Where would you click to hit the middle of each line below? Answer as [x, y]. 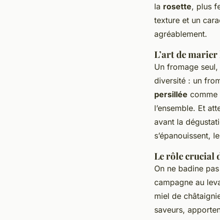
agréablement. [181, 34]
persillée [171, 94]
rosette [177, 6]
